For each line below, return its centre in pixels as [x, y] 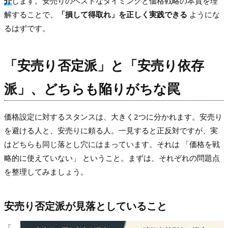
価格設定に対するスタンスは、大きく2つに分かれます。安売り [113, 117]
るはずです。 [27, 28]
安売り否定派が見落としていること [85, 206]
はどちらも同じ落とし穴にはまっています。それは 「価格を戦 [112, 144]
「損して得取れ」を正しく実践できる [122, 15]
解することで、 [31, 15]
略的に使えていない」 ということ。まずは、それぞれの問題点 [112, 158]
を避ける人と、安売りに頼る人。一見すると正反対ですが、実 [111, 131]
